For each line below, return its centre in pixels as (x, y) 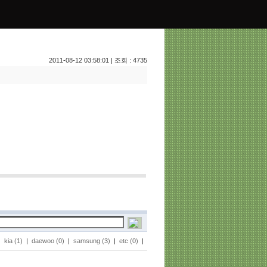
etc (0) (129, 241)
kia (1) (13, 241)
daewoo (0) (48, 241)
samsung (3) (92, 241)
